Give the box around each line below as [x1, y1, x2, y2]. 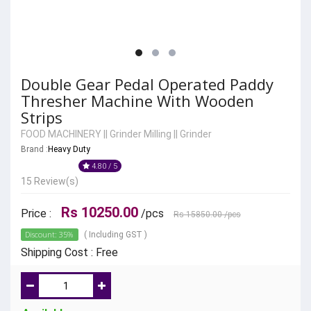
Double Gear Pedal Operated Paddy [21, 74, 274, 95]
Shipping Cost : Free [21, 246, 118, 260]
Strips [21, 107, 62, 128]
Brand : [21, 144, 48, 155]
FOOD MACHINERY [21, 128, 101, 140]
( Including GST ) [84, 230, 147, 240]
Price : [21, 207, 54, 221]
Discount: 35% [25, 229, 75, 240]
